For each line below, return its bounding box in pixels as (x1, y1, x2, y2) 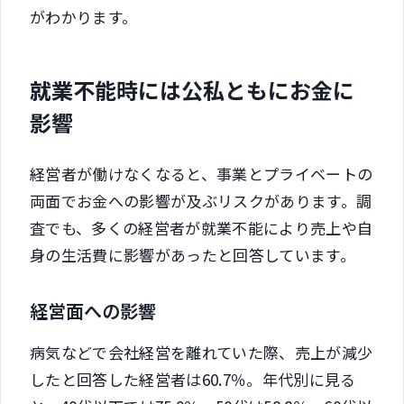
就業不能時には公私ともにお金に (30, 73, 354, 106)
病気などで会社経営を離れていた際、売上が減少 (30, 340, 373, 363)
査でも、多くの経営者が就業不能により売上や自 (30, 216, 373, 239)
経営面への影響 (30, 297, 156, 324)
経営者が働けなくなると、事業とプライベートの (30, 161, 373, 185)
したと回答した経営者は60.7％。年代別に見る (30, 367, 356, 390)
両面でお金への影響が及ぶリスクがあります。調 (30, 188, 372, 212)
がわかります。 (30, 5, 138, 28)
